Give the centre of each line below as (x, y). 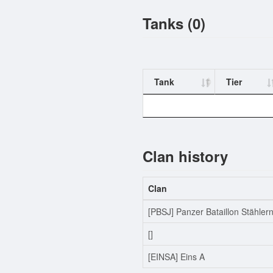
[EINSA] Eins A (176, 257)
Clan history (185, 156)
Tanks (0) (174, 23)
